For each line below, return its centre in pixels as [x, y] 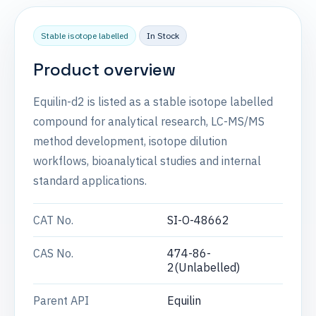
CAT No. [53, 220]
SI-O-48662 [198, 220]
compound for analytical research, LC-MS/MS [149, 121]
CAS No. [53, 253]
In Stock [163, 36]
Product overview [104, 69]
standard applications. [90, 181]
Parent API [61, 300]
